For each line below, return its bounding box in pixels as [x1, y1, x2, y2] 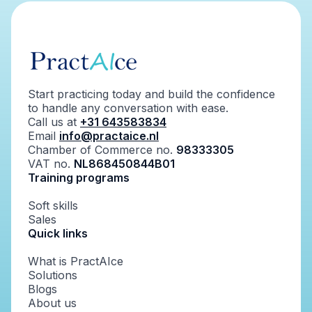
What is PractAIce [28, 254, 123, 268]
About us [28, 296, 77, 310]
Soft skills [28, 198, 78, 212]
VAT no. [28, 157, 74, 171]
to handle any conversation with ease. [28, 101, 228, 115]
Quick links [28, 226, 88, 240]
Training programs [28, 171, 130, 185]
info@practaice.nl [59, 129, 159, 143]
